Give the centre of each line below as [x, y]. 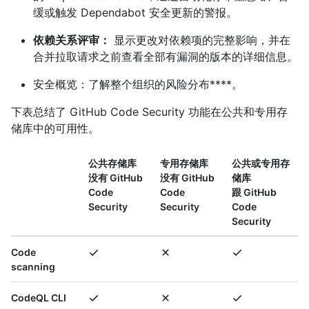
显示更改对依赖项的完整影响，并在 [200, 40]
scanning [33, 267]
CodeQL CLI [39, 298]
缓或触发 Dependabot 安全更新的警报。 [135, 13]
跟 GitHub [254, 192]
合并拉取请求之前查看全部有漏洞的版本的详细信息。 [166, 57]
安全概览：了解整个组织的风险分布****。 [138, 84]
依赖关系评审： [72, 40]
